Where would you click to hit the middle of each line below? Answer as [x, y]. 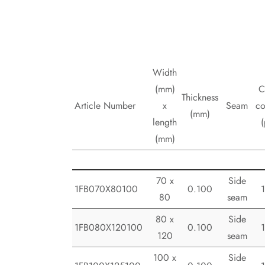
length [165, 122]
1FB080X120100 [109, 228]
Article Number [105, 106]
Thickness [200, 98]
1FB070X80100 [106, 189]
